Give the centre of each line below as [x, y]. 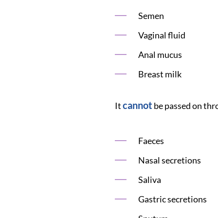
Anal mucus [160, 55]
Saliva [149, 180]
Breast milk [160, 74]
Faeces [151, 141]
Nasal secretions [169, 160]
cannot [137, 105]
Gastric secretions [172, 199]
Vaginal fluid [162, 35]
